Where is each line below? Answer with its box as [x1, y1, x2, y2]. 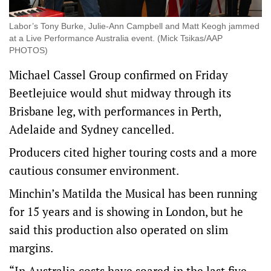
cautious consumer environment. [9, 163, 179, 178]
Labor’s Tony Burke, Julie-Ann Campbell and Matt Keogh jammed [9, 21, 260, 31]
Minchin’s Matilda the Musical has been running [9, 186, 257, 201]
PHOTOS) [9, 45, 48, 56]
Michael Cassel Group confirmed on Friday [9, 67, 228, 83]
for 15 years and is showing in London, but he [9, 204, 243, 220]
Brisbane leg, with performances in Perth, [9, 103, 221, 119]
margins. [9, 240, 53, 256]
